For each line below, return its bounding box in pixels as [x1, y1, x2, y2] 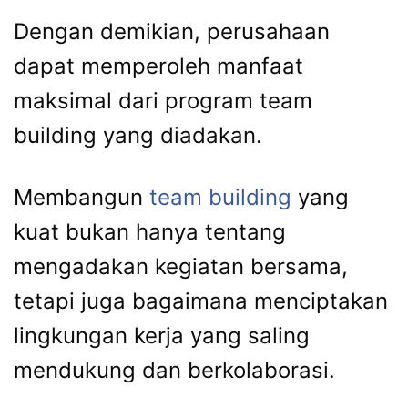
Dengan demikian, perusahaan [14, 18, 330, 46]
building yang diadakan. [14, 122, 262, 149]
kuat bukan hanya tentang [14, 219, 286, 246]
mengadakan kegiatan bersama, [14, 253, 348, 280]
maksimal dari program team [14, 87, 312, 115]
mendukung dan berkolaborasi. [14, 357, 335, 384]
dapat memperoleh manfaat [14, 53, 303, 80]
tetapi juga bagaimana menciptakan [14, 288, 388, 315]
